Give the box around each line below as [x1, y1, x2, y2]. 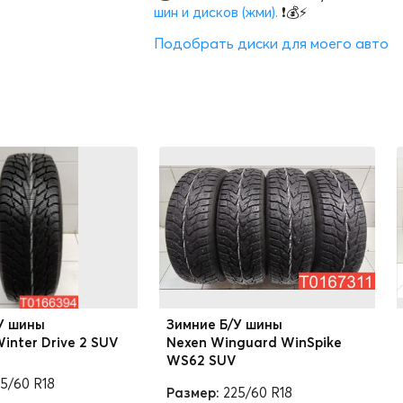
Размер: [166, 384, 219, 401]
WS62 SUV [166, 352, 236, 369]
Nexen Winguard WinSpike [166, 334, 342, 351]
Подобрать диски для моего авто [154, 34, 389, 52]
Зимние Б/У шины [166, 316, 282, 333]
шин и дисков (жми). [154, 4, 278, 21]
